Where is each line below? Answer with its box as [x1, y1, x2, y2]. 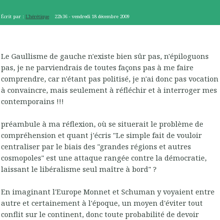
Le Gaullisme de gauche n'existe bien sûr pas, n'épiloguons [1, 51, 209, 61]
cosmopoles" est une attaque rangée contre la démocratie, [1, 152, 207, 163]
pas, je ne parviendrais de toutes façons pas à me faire [1, 62, 193, 72]
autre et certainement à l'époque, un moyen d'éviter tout [1, 197, 203, 208]
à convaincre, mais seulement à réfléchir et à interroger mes [1, 84, 217, 95]
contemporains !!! [1, 96, 64, 106]
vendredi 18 [72, 13, 97, 20]
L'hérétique [26, 13, 49, 20]
